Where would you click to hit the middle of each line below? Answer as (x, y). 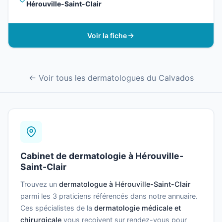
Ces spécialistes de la (57, 208)
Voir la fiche (107, 35)
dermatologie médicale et (138, 208)
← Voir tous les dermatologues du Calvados (111, 78)
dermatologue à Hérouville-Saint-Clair (125, 184)
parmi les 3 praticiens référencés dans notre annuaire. (109, 196)
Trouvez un (40, 184)
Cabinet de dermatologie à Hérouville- (102, 156)
